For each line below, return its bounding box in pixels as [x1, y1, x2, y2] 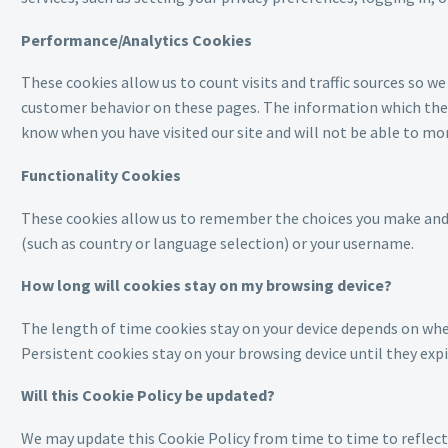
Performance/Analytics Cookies [21, 29, 252, 50]
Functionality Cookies [21, 165, 181, 186]
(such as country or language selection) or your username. [21, 232, 414, 253]
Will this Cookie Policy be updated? [21, 385, 275, 406]
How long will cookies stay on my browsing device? [21, 275, 392, 296]
